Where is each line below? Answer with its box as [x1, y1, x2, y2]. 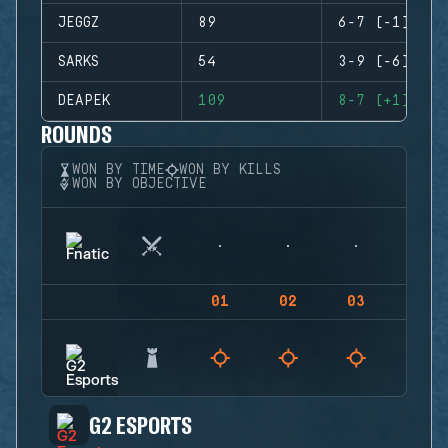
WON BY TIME [72, 162, 165, 178]
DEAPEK [58, 93, 110, 109]
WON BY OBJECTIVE [72, 176, 207, 192]
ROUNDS [41, 119, 113, 148]
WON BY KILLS [179, 162, 281, 178]
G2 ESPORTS [89, 410, 193, 439]
